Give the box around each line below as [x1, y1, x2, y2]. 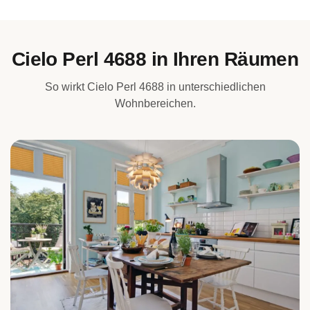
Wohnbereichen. [114, 98, 196, 109]
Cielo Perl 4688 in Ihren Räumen [11, 48, 299, 70]
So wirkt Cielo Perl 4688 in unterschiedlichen [44, 81, 266, 93]
